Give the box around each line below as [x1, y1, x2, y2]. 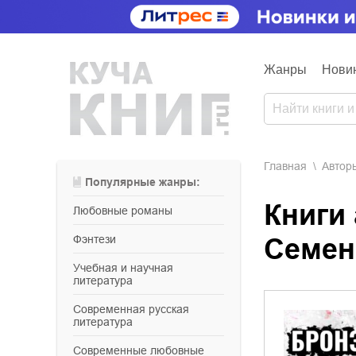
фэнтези [82, 233, 116, 246]
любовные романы [80, 204, 172, 217]
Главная [269, 160, 307, 172]
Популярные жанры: [93, 176, 200, 188]
